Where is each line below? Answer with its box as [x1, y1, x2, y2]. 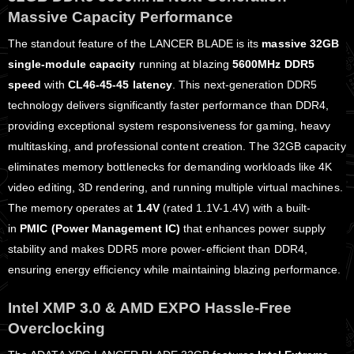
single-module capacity [8, 58, 136, 71]
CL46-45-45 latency [67, 78, 173, 92]
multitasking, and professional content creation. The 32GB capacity [8, 140, 346, 153]
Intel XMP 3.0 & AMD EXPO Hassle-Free [8, 299, 292, 316]
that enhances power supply [180, 222, 326, 235]
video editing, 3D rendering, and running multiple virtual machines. [8, 181, 343, 194]
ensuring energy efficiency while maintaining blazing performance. [8, 263, 341, 277]
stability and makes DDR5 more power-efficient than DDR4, [8, 243, 307, 256]
